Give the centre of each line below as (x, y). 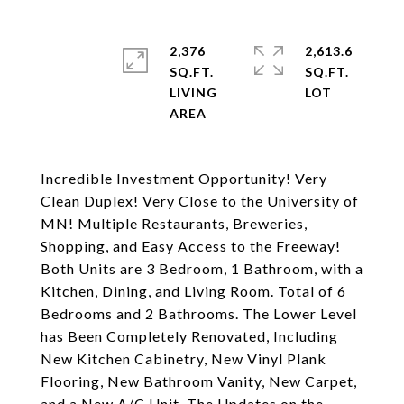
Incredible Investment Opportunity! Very (184, 178)
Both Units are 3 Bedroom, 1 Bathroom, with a (202, 268)
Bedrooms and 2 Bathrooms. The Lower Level (199, 313)
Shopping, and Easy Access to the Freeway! (191, 246)
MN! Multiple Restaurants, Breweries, (174, 223)
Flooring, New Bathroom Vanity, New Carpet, (199, 381)
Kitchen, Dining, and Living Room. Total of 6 (193, 291)
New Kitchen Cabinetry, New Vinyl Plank (184, 358)
